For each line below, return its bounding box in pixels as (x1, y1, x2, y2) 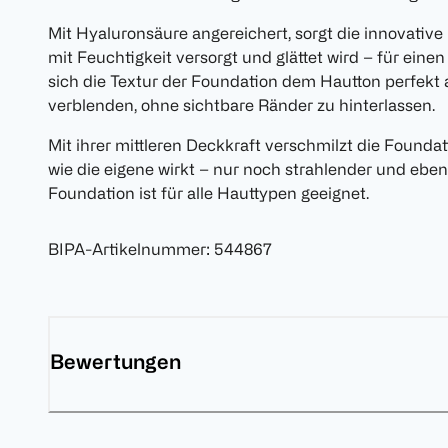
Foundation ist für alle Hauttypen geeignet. (48, 184, 369, 203)
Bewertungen (50, 350, 181, 374)
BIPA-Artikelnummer (48, 240, 206, 259)
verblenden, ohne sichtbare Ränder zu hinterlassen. (48, 96, 435, 115)
